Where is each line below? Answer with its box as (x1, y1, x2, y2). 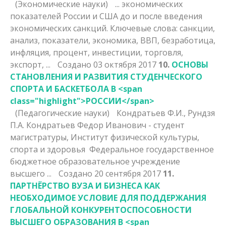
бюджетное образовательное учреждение (10, 155, 180, 167)
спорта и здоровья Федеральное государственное (10, 143, 214, 155)
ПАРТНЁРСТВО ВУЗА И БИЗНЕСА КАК (10, 180, 160, 191)
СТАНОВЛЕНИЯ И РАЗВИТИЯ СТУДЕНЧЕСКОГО (10, 71, 202, 82)
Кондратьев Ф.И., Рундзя (117, 107, 215, 119)
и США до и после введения (90, 10, 202, 22)
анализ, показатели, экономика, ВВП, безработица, (10, 34, 215, 46)
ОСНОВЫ (172, 59, 208, 70)
